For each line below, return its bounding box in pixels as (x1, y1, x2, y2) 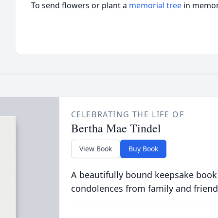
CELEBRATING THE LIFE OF (71, 109, 184, 120)
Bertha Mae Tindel (71, 120, 161, 136)
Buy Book (128, 144, 158, 154)
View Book (79, 144, 112, 154)
